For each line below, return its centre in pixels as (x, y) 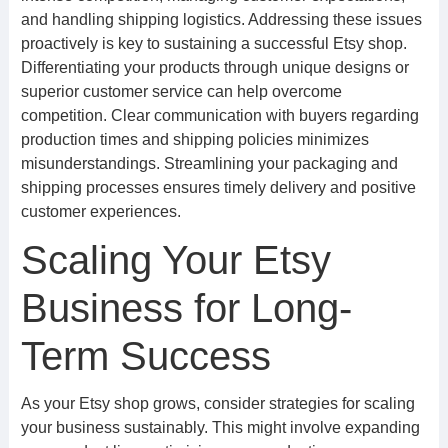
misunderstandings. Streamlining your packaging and (209, 163)
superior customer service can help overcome (181, 91)
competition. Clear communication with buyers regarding (219, 115)
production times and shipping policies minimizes (194, 139)
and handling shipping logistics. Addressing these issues (221, 19)
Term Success (145, 356)
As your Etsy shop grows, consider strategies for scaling (217, 403)
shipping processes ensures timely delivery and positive (218, 187)
